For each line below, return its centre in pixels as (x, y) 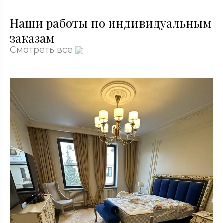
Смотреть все (43, 50)
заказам (32, 38)
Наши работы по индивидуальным (111, 23)
